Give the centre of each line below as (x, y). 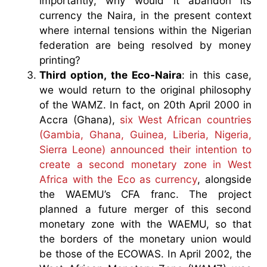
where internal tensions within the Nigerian (145, 30)
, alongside (224, 179)
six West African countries (186, 119)
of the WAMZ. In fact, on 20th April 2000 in (145, 104)
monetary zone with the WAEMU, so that (145, 223)
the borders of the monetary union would (145, 238)
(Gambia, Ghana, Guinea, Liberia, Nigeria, (145, 134)
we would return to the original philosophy (145, 89)
